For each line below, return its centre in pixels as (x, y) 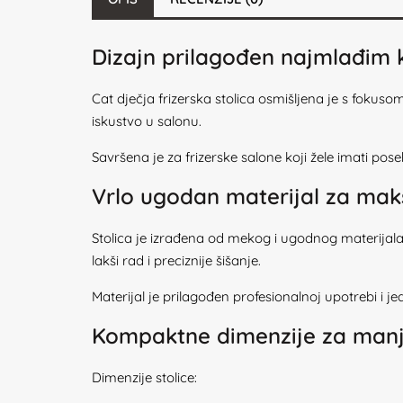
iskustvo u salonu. (147, 121)
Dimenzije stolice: (144, 377)
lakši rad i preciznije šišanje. (176, 260)
